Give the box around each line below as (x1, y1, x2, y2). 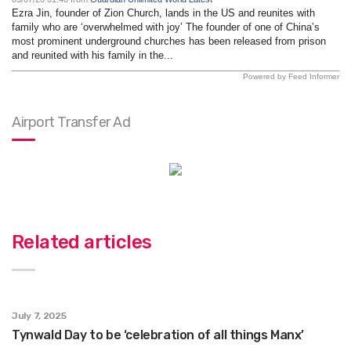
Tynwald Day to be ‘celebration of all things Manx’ (12, 327, 304, 342)
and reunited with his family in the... (12, 49, 173, 61)
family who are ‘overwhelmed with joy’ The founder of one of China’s (12, 20, 320, 33)
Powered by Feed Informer (243, 71, 339, 81)
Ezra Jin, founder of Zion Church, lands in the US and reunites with (12, 6, 315, 19)
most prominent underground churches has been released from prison (12, 34, 326, 47)
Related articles (12, 230, 152, 253)
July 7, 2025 (12, 309, 67, 321)
